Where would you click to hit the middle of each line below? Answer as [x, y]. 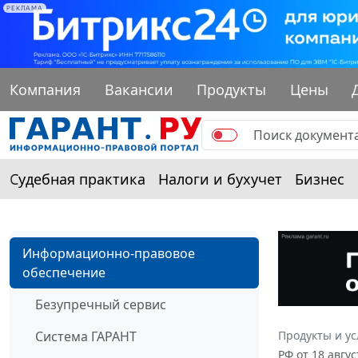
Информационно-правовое [109, 253]
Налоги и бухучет [220, 179]
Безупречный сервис [101, 304]
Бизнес [320, 179]
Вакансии [139, 89]
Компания [45, 89]
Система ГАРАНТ [86, 336]
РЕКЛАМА [25, 8]
